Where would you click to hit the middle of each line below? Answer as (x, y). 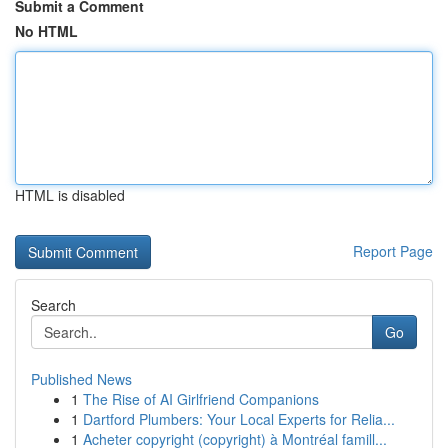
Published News (81, 379)
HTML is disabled (70, 195)
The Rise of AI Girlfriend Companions (201, 399)
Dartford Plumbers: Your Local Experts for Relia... (239, 419)
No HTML (46, 31)
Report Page (393, 251)
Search (53, 305)
